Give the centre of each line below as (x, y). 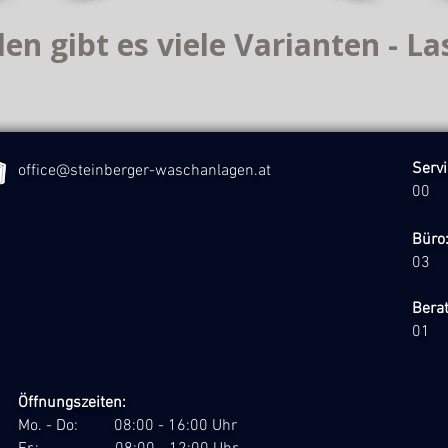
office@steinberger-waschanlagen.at (144, 171)
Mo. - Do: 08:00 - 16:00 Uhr (127, 426)
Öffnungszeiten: (72, 403)
